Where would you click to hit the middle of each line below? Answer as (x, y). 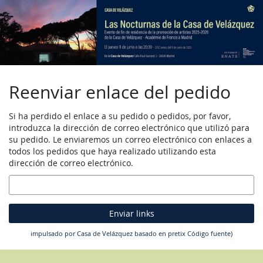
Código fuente (209, 234)
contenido (28, 22)
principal (26, 34)
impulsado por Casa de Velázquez (82, 234)
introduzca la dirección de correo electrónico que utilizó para (129, 128)
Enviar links (131, 213)
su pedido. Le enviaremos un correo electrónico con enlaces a (130, 140)
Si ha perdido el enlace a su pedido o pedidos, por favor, (120, 116)
